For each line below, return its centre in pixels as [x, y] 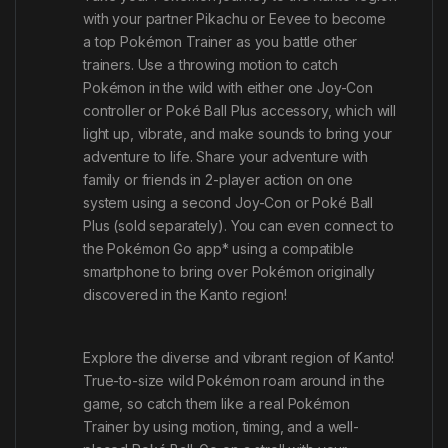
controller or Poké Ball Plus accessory [205, 110]
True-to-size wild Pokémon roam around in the [234, 380]
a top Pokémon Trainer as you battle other [220, 41]
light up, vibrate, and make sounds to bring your [238, 133]
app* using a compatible [273, 248]
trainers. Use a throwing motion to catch [210, 64]
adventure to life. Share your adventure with [225, 156]
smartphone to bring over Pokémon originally [229, 271]
